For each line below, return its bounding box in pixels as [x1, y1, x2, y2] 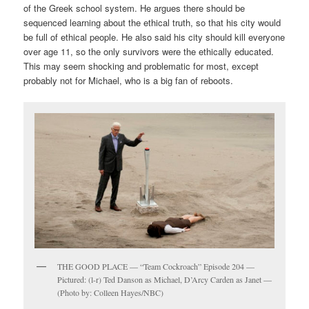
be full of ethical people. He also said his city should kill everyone [23, 30, 286, 43]
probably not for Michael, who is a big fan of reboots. [23, 73, 234, 87]
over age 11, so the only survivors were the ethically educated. [23, 44, 275, 58]
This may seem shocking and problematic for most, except [23, 59, 259, 72]
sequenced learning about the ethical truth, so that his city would [23, 15, 281, 29]
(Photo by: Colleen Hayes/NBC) [57, 286, 164, 298]
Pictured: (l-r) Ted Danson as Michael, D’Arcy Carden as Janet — [57, 273, 272, 285]
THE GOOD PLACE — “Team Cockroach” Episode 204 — [57, 260, 255, 272]
